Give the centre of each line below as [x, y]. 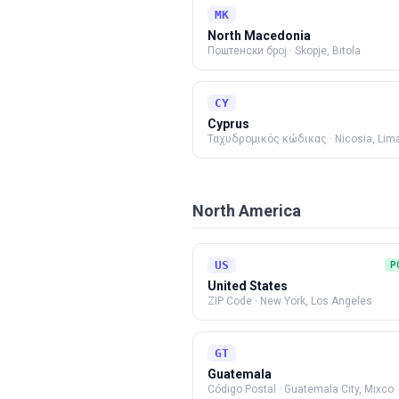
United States [248, 286]
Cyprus [228, 124]
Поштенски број [247, 51]
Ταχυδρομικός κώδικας [267, 139]
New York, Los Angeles [316, 301]
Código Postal [242, 389]
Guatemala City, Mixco [339, 389]
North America [247, 211]
